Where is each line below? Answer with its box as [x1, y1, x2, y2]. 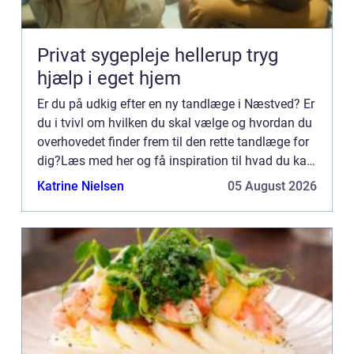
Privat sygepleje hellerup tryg [37, 43, 247, 66]
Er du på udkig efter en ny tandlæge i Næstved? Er [37, 96, 314, 111]
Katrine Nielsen [37, 178, 124, 194]
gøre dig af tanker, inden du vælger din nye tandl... [37, 171, 314, 187]
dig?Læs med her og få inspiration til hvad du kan [37, 153, 314, 168]
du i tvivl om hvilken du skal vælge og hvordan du [37, 115, 312, 130]
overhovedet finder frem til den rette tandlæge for [37, 134, 309, 149]
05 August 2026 [228, 178, 317, 194]
